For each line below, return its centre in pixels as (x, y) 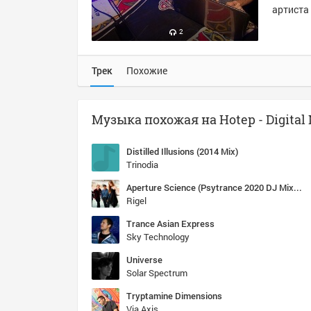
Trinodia (142, 165)
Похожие (147, 70)
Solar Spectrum (157, 273)
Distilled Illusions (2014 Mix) (182, 151)
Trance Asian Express (170, 224)
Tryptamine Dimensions (174, 296)
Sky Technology (158, 237)
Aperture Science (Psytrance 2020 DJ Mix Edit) (298, 187)
